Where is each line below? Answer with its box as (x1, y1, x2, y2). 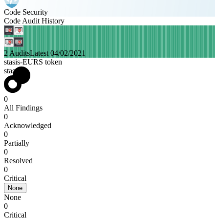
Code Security (4, 8, 48, 16)
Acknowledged (4, 121, 51, 130)
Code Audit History (4, 17, 65, 25)
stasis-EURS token (4, 58, 62, 66)
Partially (4, 139, 29, 147)
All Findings (4, 104, 43, 112)
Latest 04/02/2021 (30, 49, 86, 57)
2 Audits (4, 49, 30, 57)
